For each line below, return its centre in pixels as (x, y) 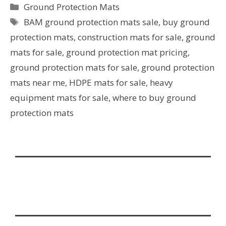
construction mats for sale (130, 37)
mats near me (38, 82)
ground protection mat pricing (127, 52)
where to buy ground (154, 97)
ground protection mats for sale (74, 67)
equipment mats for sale (59, 97)
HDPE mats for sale (107, 82)
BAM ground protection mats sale (91, 22)
